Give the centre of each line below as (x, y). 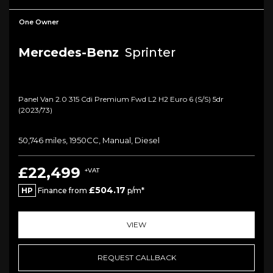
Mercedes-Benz (69, 53)
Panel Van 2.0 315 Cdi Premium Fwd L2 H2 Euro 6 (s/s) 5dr (121, 99)
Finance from (62, 191)
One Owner (39, 22)
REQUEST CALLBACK (136, 258)
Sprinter (149, 53)
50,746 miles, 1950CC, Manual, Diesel (89, 140)
